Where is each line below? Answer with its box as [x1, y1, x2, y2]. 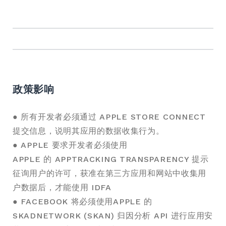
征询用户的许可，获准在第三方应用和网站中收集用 [13, 168, 207, 178]
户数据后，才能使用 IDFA [13, 183, 111, 192]
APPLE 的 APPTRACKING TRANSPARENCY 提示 [13, 154, 209, 164]
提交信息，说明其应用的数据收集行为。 [13, 126, 164, 136]
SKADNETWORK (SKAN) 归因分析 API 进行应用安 [13, 211, 213, 220]
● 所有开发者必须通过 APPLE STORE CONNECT [13, 112, 206, 122]
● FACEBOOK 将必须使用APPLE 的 [13, 197, 153, 206]
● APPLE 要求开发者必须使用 [13, 140, 128, 150]
